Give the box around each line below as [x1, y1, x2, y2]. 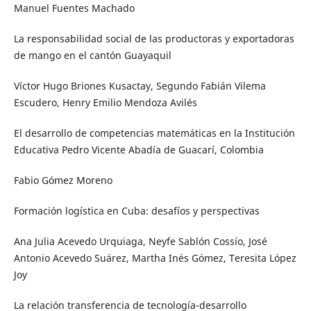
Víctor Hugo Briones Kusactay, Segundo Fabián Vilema [13, 78, 266, 92]
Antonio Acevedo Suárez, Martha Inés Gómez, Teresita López [13, 251, 296, 264]
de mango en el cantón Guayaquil [13, 48, 171, 62]
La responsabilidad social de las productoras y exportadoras [13, 31, 294, 45]
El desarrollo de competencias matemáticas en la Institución [13, 126, 295, 140]
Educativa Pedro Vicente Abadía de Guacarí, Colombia [13, 142, 264, 156]
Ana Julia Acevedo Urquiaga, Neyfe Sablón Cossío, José [13, 234, 267, 248]
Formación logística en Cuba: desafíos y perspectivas [13, 203, 260, 217]
